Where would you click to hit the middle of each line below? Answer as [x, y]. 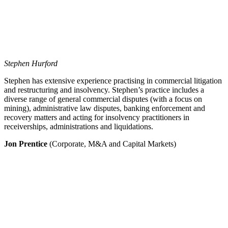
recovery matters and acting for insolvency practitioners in [97, 118]
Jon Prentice [27, 144]
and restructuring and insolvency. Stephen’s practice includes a [104, 90]
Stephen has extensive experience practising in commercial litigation [113, 81]
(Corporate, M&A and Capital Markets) [113, 144]
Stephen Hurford [31, 64]
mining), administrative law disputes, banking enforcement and [105, 108]
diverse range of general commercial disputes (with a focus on [103, 99]
